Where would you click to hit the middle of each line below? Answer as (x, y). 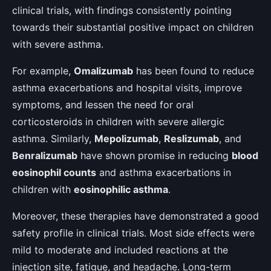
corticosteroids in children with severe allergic (118, 121)
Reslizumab (191, 138)
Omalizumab (103, 70)
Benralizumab (45, 155)
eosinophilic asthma (121, 189)
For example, (43, 70)
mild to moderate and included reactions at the (120, 250)
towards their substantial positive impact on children (133, 27)
